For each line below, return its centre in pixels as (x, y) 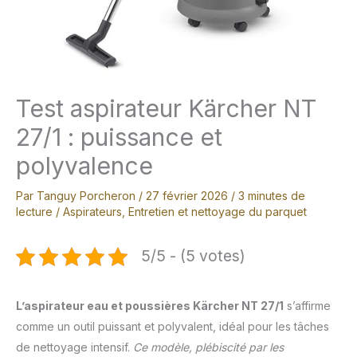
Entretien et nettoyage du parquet (218, 212)
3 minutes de (272, 196)
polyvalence (84, 166)
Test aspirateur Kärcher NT (166, 109)
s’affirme (307, 306)
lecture (34, 212)
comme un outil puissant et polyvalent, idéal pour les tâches (173, 327)
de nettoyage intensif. (75, 347)
